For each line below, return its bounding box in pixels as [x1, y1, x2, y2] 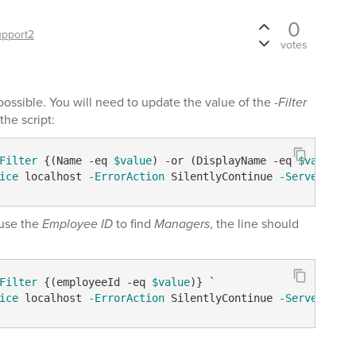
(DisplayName [183, 153, 273, 167]
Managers [154, 215, 210, 233]
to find [113, 215, 154, 233]
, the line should [210, 215, 299, 233]
